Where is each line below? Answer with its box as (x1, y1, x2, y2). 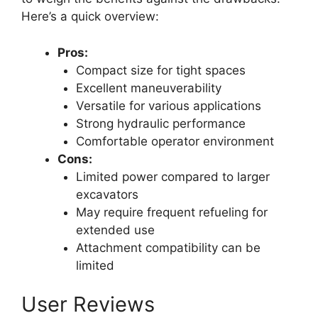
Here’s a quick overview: (21, 9, 159, 24)
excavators (75, 187, 138, 202)
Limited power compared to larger (75, 169, 270, 184)
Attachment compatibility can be (75, 240, 261, 255)
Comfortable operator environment (75, 133, 274, 148)
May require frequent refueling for (75, 204, 268, 219)
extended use (75, 222, 155, 237)
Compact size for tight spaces (75, 62, 246, 77)
